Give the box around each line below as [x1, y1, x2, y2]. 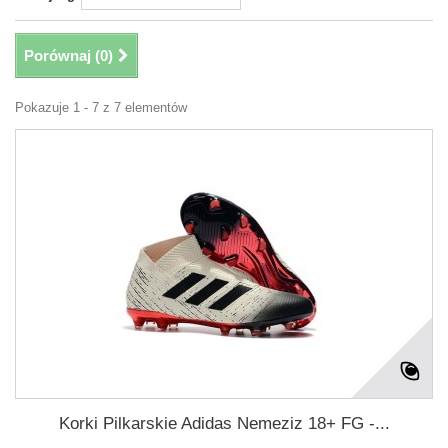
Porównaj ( [24, 47, 100, 64]
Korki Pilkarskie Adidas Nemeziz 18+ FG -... [58, 414, 390, 433]
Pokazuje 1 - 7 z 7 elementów [15, 100, 187, 115]
